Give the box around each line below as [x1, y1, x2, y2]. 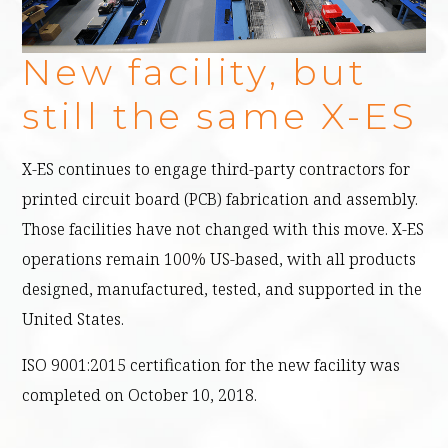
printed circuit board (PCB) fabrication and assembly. [22, 187, 419, 210]
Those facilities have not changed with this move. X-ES [22, 217, 425, 240]
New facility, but [22, 49, 367, 94]
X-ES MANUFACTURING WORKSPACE [22, 27, 420, 50]
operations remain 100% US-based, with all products [22, 247, 417, 270]
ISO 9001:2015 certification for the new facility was [22, 353, 401, 376]
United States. [22, 307, 125, 330]
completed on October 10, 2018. [22, 383, 258, 406]
